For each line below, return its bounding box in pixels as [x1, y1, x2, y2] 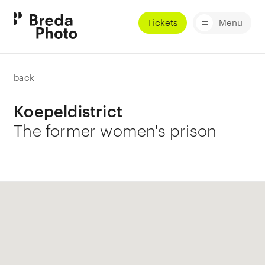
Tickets [147, 17, 178, 28]
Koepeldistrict [14, 102, 123, 120]
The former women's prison [14, 119, 217, 140]
